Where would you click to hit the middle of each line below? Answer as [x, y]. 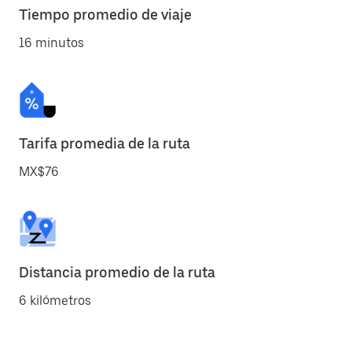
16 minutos [51, 43]
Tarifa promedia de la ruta [104, 143]
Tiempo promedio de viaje [105, 15]
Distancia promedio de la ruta [117, 272]
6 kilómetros [55, 301]
